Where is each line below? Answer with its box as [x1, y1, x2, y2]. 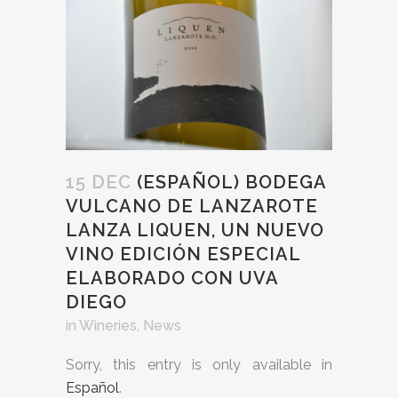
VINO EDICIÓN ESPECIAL [66, 243, 300, 265]
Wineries [79, 316, 137, 334]
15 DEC [66, 171, 131, 193]
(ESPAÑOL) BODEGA [131, 171, 326, 193]
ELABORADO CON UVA [66, 267, 278, 289]
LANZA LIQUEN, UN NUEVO [66, 219, 324, 241]
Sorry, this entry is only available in [66, 355, 332, 373]
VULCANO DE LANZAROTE [66, 195, 318, 217]
